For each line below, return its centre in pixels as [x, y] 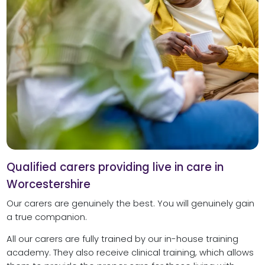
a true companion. [46, 217]
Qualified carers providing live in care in [115, 167]
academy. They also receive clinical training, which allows [130, 253]
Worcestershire [48, 184]
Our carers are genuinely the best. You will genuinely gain [130, 203]
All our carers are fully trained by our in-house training [122, 239]
